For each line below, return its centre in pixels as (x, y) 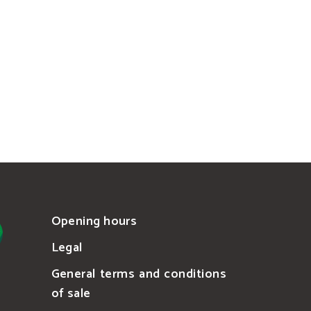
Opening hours (94, 222)
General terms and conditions (138, 275)
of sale (71, 294)
